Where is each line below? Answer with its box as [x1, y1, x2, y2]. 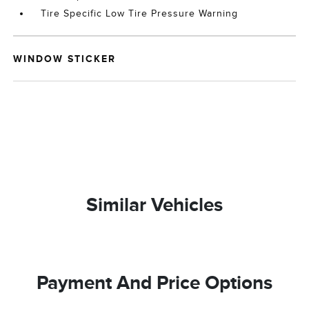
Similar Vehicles [86, 194, 223, 215]
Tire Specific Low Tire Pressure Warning [41, 8, 239, 19]
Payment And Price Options [37, 272, 272, 293]
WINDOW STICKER [13, 53, 117, 64]
